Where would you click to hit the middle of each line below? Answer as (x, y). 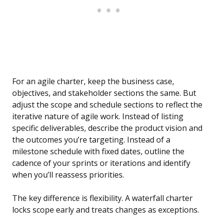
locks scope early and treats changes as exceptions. (106, 210)
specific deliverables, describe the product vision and (107, 128)
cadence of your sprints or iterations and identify (101, 163)
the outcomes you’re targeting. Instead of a (91, 140)
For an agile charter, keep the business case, (93, 82)
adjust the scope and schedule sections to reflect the (107, 105)
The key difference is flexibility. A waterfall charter (102, 198)
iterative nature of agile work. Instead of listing (98, 117)
